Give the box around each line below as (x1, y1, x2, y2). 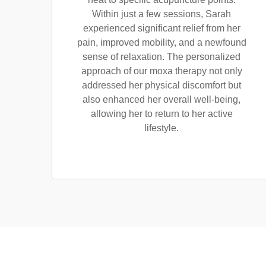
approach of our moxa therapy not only (81, 66, 242, 76)
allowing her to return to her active (90, 109, 233, 119)
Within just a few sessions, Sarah (92, 9, 231, 19)
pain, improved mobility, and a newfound (77, 37, 246, 47)
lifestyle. (144, 123, 179, 133)
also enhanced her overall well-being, (83, 94, 240, 104)
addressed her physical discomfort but (82, 80, 241, 90)
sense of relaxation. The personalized (83, 52, 240, 62)
